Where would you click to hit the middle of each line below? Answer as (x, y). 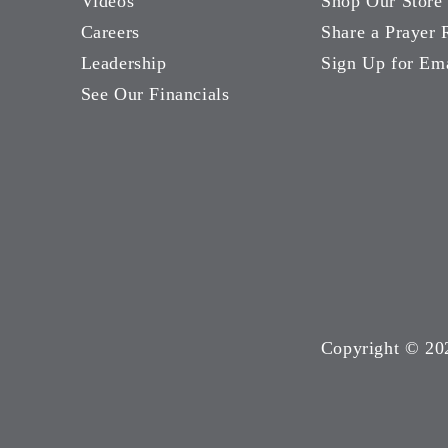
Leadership (123, 63)
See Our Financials (155, 94)
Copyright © (373, 348)
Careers (110, 32)
